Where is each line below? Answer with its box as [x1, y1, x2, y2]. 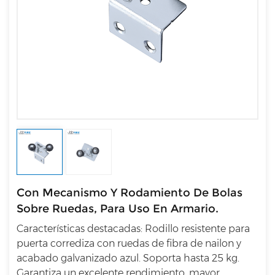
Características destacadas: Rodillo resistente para [17, 223, 250, 235]
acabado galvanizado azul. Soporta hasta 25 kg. [17, 252, 239, 265]
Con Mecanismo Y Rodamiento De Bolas [17, 186, 242, 200]
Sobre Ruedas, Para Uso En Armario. [17, 202, 219, 216]
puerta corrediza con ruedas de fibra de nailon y [17, 238, 241, 250]
